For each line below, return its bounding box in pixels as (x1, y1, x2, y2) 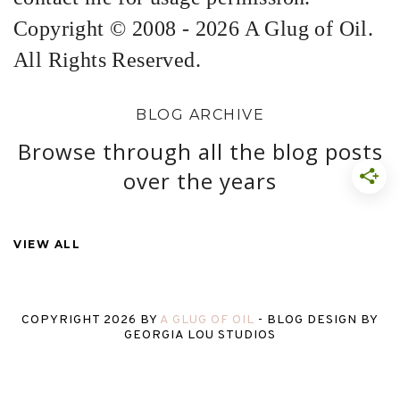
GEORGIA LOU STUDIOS (124, 328, 276, 344)
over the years (123, 166, 277, 196)
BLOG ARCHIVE (136, 106, 264, 124)
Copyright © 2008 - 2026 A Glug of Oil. (13, 17, 374, 41)
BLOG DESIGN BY (267, 312, 379, 329)
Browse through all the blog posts (17, 137, 383, 167)
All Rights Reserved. (13, 48, 201, 72)
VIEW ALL (13, 237, 80, 252)
